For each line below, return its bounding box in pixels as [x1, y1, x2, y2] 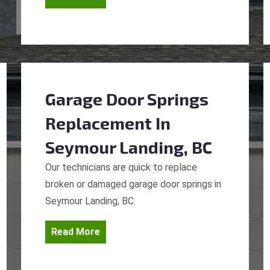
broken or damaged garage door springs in [45, 178, 221, 190]
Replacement [45, 113, 152, 133]
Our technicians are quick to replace [45, 162, 197, 173]
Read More [51, 226, 100, 237]
